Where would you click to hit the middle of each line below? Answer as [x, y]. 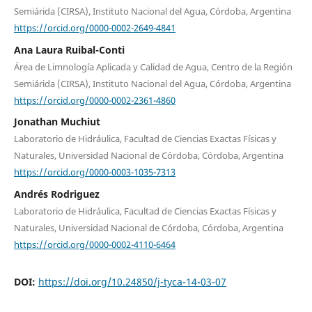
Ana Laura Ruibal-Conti [69, 49]
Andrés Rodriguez [56, 194]
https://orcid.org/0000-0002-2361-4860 [94, 100]
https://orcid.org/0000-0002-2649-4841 [94, 28]
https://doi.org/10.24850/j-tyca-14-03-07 [132, 282]
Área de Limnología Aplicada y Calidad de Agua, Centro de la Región [153, 67]
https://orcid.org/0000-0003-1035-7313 [94, 172]
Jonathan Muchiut [57, 122]
